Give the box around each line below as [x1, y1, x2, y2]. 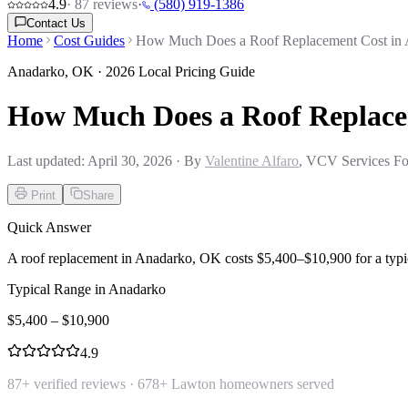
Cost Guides [54, 33, 125, 48]
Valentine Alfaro [205, 152, 299, 168]
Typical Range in [7, 280, 108, 297]
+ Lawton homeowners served [159, 375, 334, 392]
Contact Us [26, 16, 86, 30]
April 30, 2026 [87, 152, 172, 168]
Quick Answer [7, 219, 91, 235]
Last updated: [7, 152, 87, 168]
